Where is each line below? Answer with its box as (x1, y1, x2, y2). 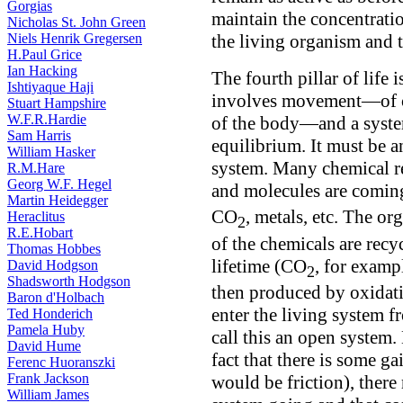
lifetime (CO (211, 255, 307, 277)
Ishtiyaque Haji (7, 79, 94, 94)
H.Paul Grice (7, 47, 82, 62)
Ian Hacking (7, 63, 77, 78)
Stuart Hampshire (7, 95, 106, 111)
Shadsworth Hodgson (7, 273, 130, 289)
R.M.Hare (7, 160, 65, 175)
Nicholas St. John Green (7, 14, 146, 30)
